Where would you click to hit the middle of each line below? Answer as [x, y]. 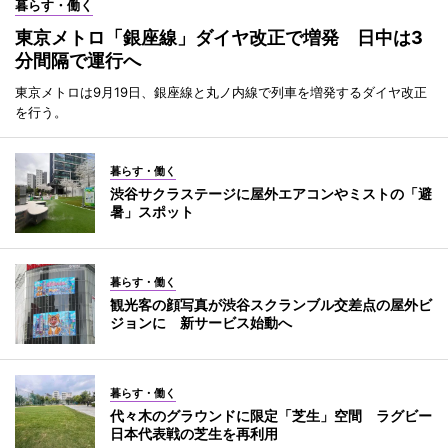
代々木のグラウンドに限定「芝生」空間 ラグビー [271, 415]
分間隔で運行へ [78, 60]
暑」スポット [152, 211]
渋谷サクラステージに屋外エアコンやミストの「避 [271, 193]
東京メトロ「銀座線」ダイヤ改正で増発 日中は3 [219, 37]
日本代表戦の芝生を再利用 [194, 433]
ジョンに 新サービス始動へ [201, 322]
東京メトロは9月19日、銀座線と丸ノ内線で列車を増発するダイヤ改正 [221, 91]
